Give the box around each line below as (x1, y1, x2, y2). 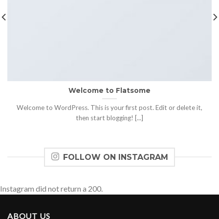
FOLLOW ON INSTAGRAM (63, 152, 168, 162)
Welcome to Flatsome (68, 86, 151, 94)
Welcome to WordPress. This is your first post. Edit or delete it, (17, 103, 202, 111)
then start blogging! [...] (76, 113, 143, 122)
